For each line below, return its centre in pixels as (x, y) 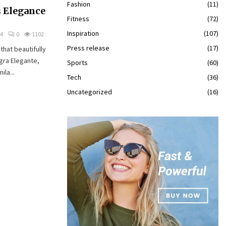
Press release (88, 48)
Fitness (78, 19)
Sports (77, 63)
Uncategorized (90, 92)
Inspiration (83, 33)
